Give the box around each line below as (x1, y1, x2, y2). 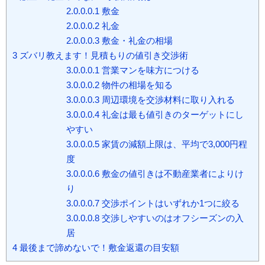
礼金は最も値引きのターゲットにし (99, 109, 244, 120)
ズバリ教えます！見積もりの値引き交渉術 (17, 50, 188, 61)
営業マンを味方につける (99, 65, 200, 76)
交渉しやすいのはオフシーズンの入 (99, 213, 244, 224)
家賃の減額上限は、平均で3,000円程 (99, 139, 248, 150)
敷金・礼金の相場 (99, 35, 173, 46)
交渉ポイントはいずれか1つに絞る (99, 198, 240, 209)
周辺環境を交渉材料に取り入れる (99, 95, 235, 105)
